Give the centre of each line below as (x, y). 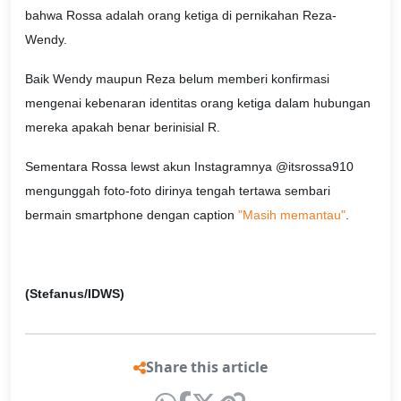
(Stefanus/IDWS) (75, 293)
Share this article (207, 367)
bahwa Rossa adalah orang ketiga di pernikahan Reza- (181, 16)
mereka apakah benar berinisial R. (123, 128)
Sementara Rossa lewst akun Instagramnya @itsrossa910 (189, 167)
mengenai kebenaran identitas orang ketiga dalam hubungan (198, 103)
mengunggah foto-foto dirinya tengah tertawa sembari (178, 191)
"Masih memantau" (292, 215)
